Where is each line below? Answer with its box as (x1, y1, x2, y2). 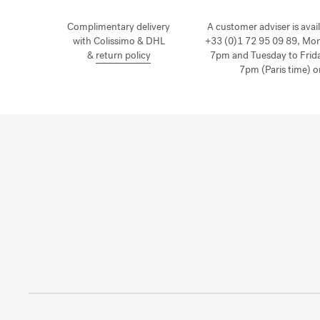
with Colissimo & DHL (72, 34, 165, 49)
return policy (95, 49, 151, 63)
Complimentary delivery (67, 20, 171, 34)
